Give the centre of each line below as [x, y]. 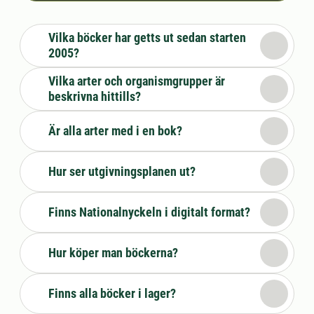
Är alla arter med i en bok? [115, 131]
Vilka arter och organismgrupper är [137, 81]
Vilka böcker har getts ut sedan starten [147, 37]
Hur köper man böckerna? [113, 253]
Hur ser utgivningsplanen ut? [122, 171]
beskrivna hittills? [95, 96]
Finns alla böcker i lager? [112, 293]
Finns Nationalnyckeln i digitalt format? [149, 212]
